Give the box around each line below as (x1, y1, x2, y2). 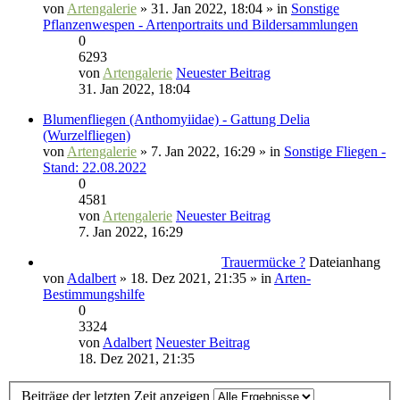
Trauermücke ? (221, 254, 305, 270)
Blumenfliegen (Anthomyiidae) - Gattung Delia (43, 112, 310, 127)
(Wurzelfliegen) (43, 128, 130, 143)
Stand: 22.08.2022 (43, 160, 146, 175)
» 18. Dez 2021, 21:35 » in (116, 271, 274, 286)
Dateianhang (309, 254, 380, 270)
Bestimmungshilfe (43, 287, 145, 302)
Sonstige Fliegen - (284, 144, 386, 159)
